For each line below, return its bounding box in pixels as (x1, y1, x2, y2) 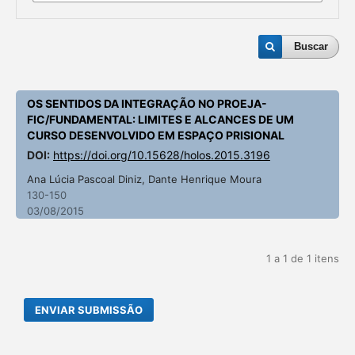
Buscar (294, 40, 329, 53)
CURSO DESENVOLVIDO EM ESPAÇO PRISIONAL (26, 128, 284, 142)
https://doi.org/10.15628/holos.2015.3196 (52, 148, 270, 162)
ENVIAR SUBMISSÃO (35, 303, 143, 316)
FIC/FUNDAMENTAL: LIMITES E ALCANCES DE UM (26, 113, 294, 126)
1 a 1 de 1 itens (266, 251, 340, 265)
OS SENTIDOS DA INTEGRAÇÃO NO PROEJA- (26, 97, 267, 110)
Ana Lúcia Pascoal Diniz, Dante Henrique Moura (26, 172, 261, 185)
